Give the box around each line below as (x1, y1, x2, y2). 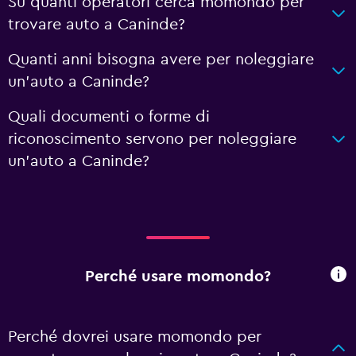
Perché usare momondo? (85, 268, 271, 284)
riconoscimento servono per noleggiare (8, 131, 296, 147)
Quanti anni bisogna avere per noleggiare (8, 52, 314, 68)
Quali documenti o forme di (8, 109, 210, 125)
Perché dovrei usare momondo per (8, 329, 261, 345)
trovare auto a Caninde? (8, 17, 185, 33)
